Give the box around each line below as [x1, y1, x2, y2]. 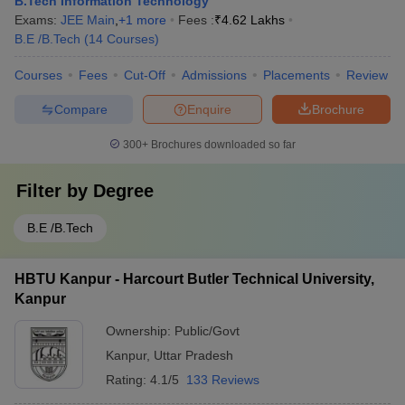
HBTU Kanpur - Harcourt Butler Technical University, [14, 271, 374, 287]
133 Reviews [186, 372, 259, 387]
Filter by [16, 181, 93, 201]
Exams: [14, 13, 61, 27]
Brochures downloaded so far [148, 138, 296, 151]
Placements [263, 68, 330, 82]
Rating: [106, 372, 150, 387]
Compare [53, 101, 108, 117]
